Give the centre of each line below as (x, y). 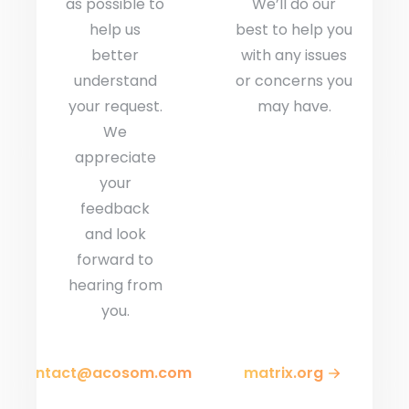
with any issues (294, 55)
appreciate (115, 157)
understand (115, 80)
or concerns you (294, 80)
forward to (115, 259)
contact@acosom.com (104, 372)
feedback (115, 208)
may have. (294, 106)
